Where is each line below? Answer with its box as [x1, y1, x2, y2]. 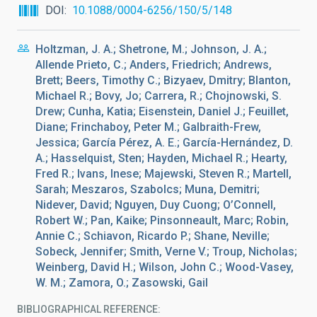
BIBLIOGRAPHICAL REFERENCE [17, 304, 158, 315]
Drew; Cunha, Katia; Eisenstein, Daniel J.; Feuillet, [35, 105, 289, 118]
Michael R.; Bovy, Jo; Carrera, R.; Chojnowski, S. [35, 89, 282, 103]
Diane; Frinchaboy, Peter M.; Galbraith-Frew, [35, 120, 261, 134]
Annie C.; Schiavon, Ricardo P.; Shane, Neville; [35, 229, 270, 243]
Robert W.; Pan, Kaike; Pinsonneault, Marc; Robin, [35, 214, 289, 227]
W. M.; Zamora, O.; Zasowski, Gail [35, 276, 208, 289]
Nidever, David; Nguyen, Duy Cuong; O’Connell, [35, 198, 276, 212]
